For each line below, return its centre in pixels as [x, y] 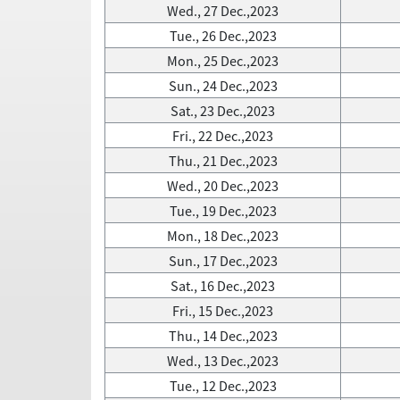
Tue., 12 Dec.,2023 [223, 386]
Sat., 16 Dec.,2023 [223, 286]
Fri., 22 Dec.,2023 [223, 136]
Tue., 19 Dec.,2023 [223, 211]
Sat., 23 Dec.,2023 [223, 111]
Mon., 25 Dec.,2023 [223, 61]
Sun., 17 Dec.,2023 [223, 261]
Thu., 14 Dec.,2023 [223, 336]
